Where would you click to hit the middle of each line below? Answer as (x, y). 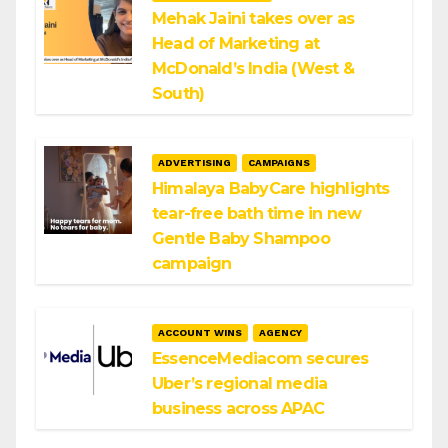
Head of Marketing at (235, 44)
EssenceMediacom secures (260, 359)
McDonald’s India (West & (253, 69)
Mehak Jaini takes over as (253, 19)
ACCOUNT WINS (200, 333)
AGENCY (280, 333)
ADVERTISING (194, 163)
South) (178, 94)
